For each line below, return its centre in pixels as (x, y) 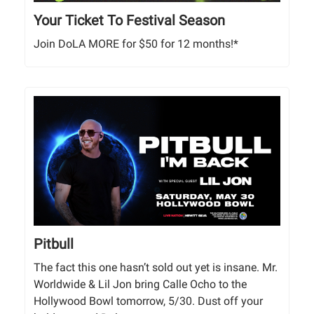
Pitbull (54, 244)
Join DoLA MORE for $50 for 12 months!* (136, 43)
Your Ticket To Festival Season (129, 20)
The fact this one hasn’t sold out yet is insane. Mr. (156, 267)
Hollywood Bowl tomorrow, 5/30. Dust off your (148, 301)
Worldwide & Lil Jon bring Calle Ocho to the (140, 284)
